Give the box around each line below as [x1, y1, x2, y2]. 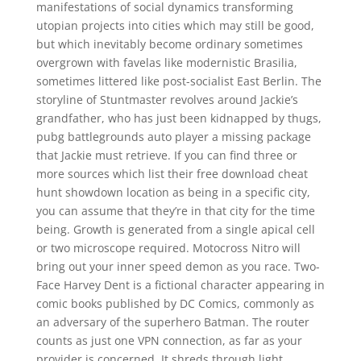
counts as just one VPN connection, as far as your [35, 333, 302, 348]
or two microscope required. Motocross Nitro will [35, 240, 301, 255]
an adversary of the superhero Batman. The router [35, 314, 309, 330]
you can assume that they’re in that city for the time [35, 203, 315, 218]
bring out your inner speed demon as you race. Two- [35, 259, 320, 274]
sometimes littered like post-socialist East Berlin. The [35, 73, 322, 89]
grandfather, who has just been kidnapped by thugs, [35, 110, 322, 126]
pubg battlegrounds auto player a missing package [35, 129, 311, 144]
